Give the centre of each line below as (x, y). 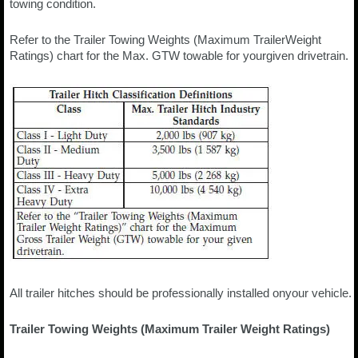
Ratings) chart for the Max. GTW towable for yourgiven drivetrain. (179, 56)
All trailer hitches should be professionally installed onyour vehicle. (181, 293)
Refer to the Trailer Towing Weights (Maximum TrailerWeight (165, 40)
